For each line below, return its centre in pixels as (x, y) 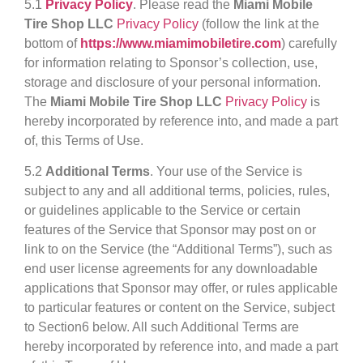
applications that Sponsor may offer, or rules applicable (181, 288)
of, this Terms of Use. (84, 140)
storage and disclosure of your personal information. (173, 82)
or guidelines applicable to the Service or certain (162, 211)
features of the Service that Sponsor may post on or (170, 230)
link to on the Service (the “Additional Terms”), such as (178, 250)
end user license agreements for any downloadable (171, 269)
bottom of (52, 43)
